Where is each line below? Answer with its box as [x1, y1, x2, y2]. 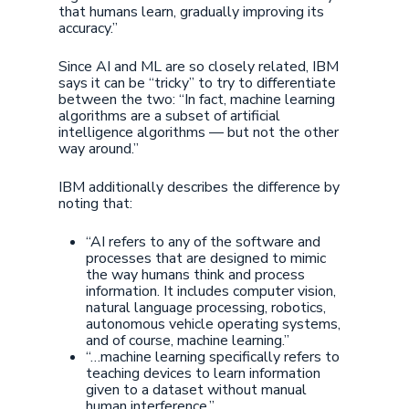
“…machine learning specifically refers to [86, 347, 340, 367]
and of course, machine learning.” [86, 330, 289, 351]
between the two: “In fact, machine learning [58, 89, 335, 110]
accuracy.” [58, 18, 118, 38]
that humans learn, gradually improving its [58, 2, 324, 22]
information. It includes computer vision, [86, 281, 336, 301]
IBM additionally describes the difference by [58, 177, 340, 197]
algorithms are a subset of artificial [58, 106, 280, 126]
